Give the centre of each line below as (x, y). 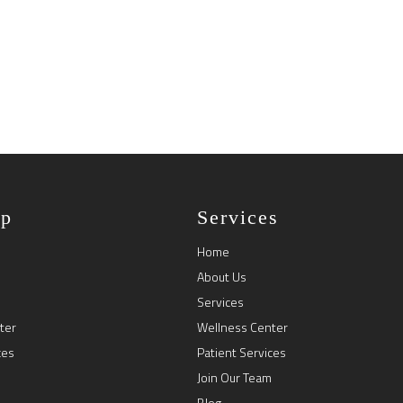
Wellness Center (243, 327)
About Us (222, 277)
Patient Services (242, 352)
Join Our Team (235, 377)
